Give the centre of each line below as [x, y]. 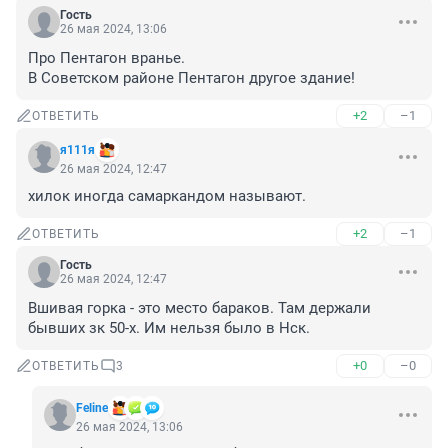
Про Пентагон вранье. [108, 58]
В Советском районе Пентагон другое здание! [191, 78]
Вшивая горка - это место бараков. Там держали [199, 308]
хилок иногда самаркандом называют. [167, 196]
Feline [92, 408]
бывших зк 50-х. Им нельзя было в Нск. [169, 328]
